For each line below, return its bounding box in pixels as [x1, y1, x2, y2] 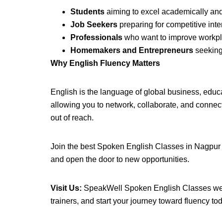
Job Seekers [70, 20, 117, 29]
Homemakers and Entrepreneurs [70, 46, 193, 55]
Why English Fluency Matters [51, 59, 160, 67]
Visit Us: [51, 184, 82, 192]
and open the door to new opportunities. [51, 155, 189, 164]
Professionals [70, 33, 122, 42]
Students [70, 7, 105, 16]
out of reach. [51, 113, 94, 122]
